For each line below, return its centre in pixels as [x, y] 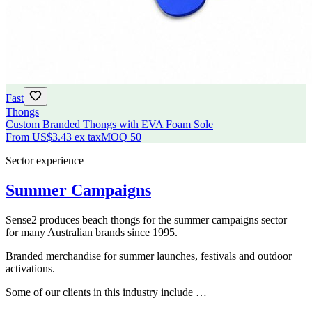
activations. [30, 268]
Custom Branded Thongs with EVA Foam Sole [109, 125]
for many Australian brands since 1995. [92, 232]
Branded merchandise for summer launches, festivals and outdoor [149, 256]
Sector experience [45, 161]
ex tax [88, 137]
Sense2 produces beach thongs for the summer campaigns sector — [153, 219]
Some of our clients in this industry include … [106, 292]
